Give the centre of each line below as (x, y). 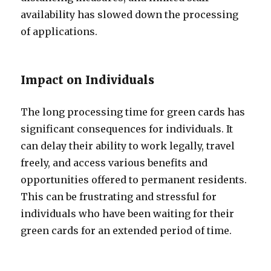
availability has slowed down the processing (130, 15)
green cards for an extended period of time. (126, 230)
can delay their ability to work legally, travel (128, 146)
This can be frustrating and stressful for (119, 197)
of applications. (59, 31)
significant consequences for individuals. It (127, 129)
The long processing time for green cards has (133, 112)
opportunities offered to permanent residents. (134, 180)
